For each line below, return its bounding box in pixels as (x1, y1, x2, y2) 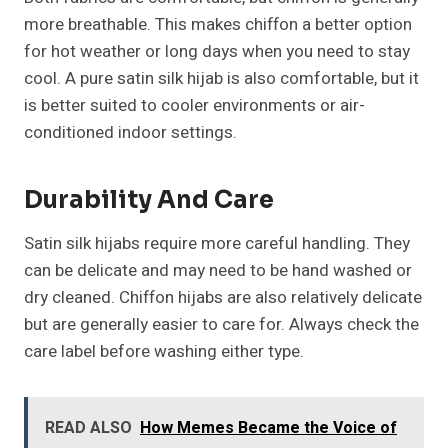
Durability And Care (24, 184, 274, 215)
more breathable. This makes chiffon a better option (24, 11, 412, 37)
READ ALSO (45, 415, 132, 440)
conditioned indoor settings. (24, 119, 237, 145)
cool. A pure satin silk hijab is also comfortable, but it (24, 65, 419, 91)
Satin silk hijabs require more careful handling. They (24, 230, 410, 256)
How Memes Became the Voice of (140, 415, 397, 440)
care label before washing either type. (24, 338, 304, 364)
